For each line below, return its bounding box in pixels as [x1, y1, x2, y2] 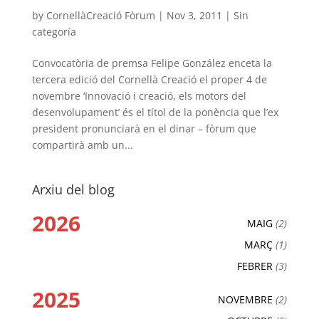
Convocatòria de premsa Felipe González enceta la [31, 56, 272, 70]
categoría [31, 25, 76, 39]
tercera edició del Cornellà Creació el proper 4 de [31, 73, 267, 87]
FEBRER [237, 259, 273, 273]
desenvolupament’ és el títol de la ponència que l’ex [31, 105, 278, 120]
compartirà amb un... [31, 138, 133, 152]
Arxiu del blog [31, 181, 115, 199]
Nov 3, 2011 [166, 9, 222, 23]
